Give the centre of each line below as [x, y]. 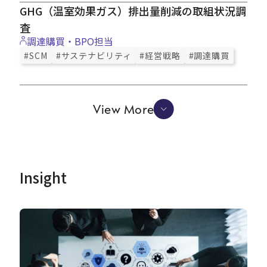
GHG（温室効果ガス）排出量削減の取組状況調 [133, 10]
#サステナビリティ [94, 55]
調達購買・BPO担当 [70, 41]
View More [123, 109]
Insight [44, 177]
